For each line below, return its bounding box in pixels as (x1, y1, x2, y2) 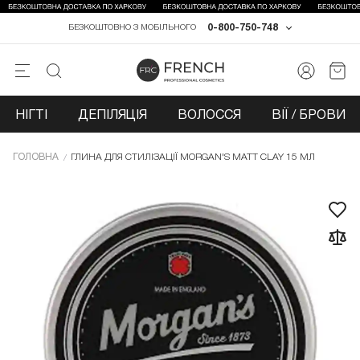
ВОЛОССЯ (178, 110, 241, 122)
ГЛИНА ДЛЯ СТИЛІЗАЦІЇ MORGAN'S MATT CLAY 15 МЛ (71, 153, 315, 162)
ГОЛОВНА (13, 153, 59, 162)
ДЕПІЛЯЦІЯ (78, 110, 147, 122)
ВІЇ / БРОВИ (272, 110, 346, 122)
